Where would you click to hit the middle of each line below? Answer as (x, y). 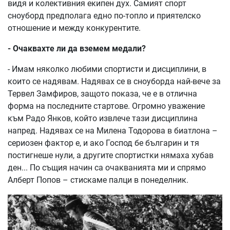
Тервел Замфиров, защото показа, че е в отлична (102, 94)
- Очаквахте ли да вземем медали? (77, 49)
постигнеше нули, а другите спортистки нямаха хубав (111, 156)
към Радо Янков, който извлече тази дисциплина (103, 119)
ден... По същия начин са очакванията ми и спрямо (107, 168)
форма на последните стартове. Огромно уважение (106, 106)
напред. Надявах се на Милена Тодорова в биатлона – (113, 131)
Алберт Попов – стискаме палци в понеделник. (98, 180)
